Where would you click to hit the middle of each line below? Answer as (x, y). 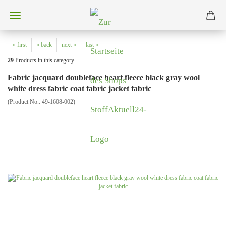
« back (44, 45)
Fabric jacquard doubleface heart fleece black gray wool (104, 77)
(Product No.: (25, 102)
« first (20, 45)
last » (92, 45)
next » (69, 45)
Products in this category (44, 60)
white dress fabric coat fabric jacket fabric (79, 89)
